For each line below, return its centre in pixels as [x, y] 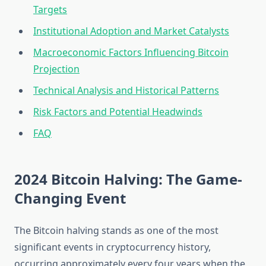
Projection [56, 69]
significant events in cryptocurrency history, [113, 247]
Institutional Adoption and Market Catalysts [131, 31]
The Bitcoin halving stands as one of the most [116, 231]
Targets [50, 10]
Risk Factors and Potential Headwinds [118, 112]
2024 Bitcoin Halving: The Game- [128, 179]
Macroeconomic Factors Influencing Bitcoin [131, 53]
